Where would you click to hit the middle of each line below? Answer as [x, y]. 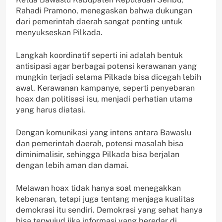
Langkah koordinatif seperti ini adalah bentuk [99, 55]
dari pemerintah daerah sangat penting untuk [99, 22]
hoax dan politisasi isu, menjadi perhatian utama [104, 99]
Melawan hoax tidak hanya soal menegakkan [98, 188]
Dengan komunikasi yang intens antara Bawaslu [104, 133]
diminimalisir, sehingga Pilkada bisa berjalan [98, 155]
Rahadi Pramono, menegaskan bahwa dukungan [104, 11]
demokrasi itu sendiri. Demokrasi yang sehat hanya [109, 210]
